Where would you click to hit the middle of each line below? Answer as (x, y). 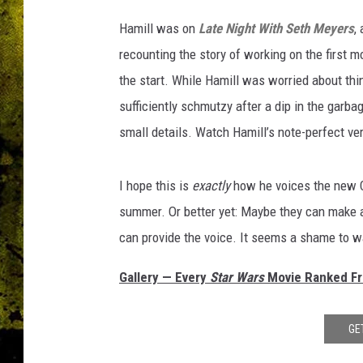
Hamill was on (159, 28)
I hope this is (156, 186)
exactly (211, 186)
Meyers (332, 28)
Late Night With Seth (254, 28)
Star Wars (237, 277)
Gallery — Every (164, 277)
